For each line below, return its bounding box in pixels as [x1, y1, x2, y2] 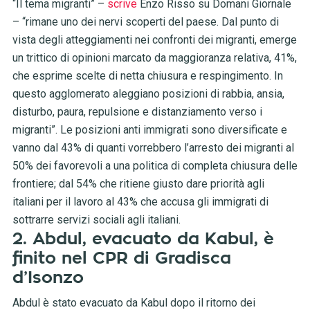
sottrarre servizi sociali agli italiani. [12, 213, 181, 227]
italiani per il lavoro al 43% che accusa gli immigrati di [12, 195, 268, 209]
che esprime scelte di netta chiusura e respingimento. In [12, 69, 283, 83]
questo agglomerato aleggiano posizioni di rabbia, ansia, [12, 87, 284, 101]
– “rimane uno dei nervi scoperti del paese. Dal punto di [12, 15, 279, 29]
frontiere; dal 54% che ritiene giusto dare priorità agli [12, 177, 264, 191]
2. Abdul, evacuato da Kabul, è [12, 230, 274, 248]
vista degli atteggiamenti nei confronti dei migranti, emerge [12, 33, 297, 47]
